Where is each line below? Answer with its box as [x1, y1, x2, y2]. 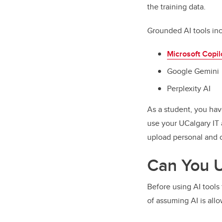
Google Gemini [167, 65, 219, 77]
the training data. [147, 1, 206, 12]
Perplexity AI [167, 82, 211, 94]
